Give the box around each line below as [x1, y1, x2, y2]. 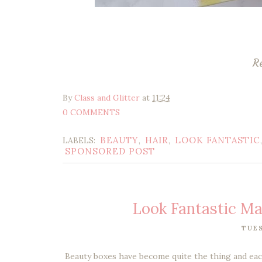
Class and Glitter [74, 92, 140, 103]
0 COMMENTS [63, 106, 120, 118]
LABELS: [63, 135, 98, 146]
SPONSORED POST [65, 145, 155, 157]
